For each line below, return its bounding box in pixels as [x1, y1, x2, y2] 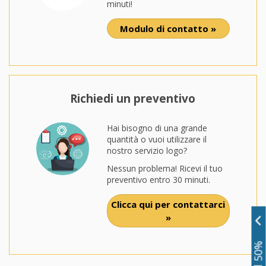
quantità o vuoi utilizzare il [106, 134, 207, 145]
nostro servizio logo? [106, 145, 187, 157]
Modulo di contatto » [120, 23, 217, 35]
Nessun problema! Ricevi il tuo [106, 163, 223, 175]
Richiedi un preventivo [70, 91, 196, 107]
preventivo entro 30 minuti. [106, 174, 210, 186]
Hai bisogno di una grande [106, 122, 207, 134]
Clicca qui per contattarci [111, 198, 226, 211]
